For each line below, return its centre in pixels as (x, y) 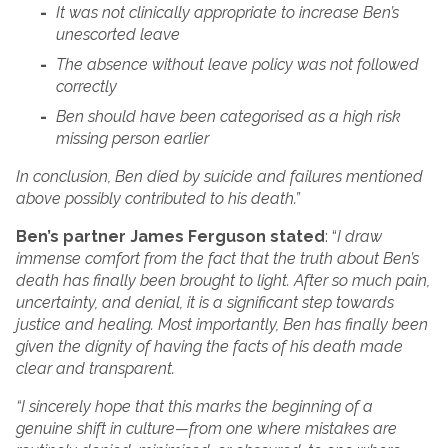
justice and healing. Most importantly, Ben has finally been (222, 325)
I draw (359, 237)
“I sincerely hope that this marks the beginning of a (194, 407)
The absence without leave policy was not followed (237, 65)
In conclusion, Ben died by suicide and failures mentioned (219, 177)
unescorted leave (118, 35)
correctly (86, 87)
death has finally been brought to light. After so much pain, (223, 281)
